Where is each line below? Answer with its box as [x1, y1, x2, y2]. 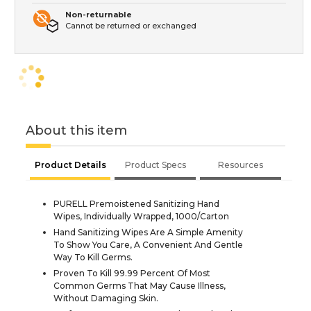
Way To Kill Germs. [53, 252, 133, 263]
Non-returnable [65, 10, 132, 20]
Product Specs [124, 160, 186, 171]
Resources [218, 160, 263, 171]
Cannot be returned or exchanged [65, 21, 196, 31]
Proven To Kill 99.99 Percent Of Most [53, 268, 210, 279]
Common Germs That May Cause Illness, [53, 280, 226, 292]
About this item [26, 123, 127, 139]
